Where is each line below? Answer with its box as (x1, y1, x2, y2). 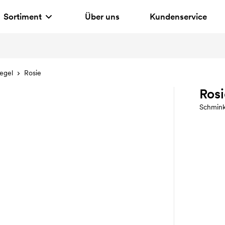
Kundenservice (149, 11, 207, 22)
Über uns (84, 11, 120, 22)
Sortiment (3, 11, 42, 22)
